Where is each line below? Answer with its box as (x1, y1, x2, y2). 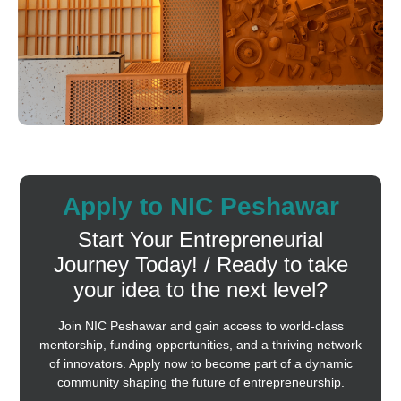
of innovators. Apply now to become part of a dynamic (48, 356, 353, 371)
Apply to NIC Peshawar (62, 192, 339, 221)
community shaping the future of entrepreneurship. (56, 375, 345, 390)
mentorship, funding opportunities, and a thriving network (39, 337, 362, 353)
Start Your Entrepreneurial (78, 227, 323, 252)
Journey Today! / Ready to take (53, 252, 348, 277)
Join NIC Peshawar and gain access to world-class (57, 319, 344, 334)
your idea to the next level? (73, 277, 328, 303)
